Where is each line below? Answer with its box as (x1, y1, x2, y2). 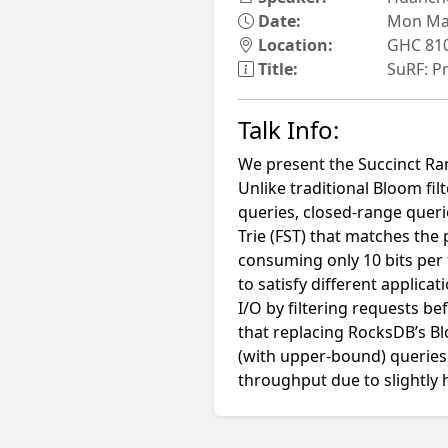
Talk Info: (238, 113, 339, 146)
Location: (254, 34, 333, 56)
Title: (254, 58, 298, 80)
